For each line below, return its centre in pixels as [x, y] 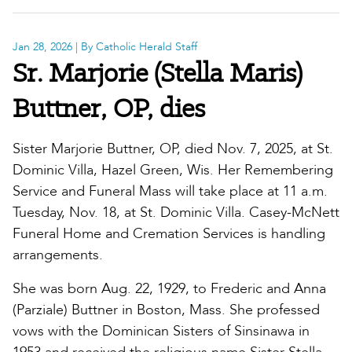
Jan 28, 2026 [42, 47]
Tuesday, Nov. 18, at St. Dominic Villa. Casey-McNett [176, 213]
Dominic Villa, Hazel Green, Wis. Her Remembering [173, 170]
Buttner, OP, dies [109, 108]
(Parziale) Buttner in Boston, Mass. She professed [166, 310]
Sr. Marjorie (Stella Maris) [158, 73]
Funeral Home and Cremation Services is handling [169, 234]
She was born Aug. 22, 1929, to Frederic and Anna [169, 289]
